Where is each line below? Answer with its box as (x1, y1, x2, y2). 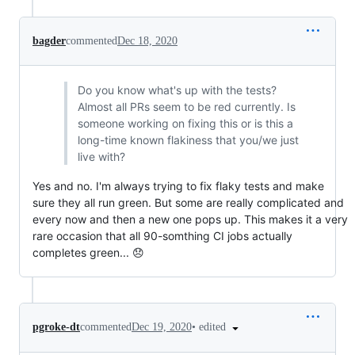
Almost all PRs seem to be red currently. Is (78, 100, 296, 113)
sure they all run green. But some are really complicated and (32, 196, 344, 209)
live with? (78, 150, 126, 163)
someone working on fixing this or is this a (78, 116, 294, 130)
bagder (32, 35, 66, 47)
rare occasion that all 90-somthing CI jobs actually (32, 229, 292, 242)
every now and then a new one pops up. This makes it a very (32, 212, 348, 226)
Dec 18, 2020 (117, 35, 177, 47)
